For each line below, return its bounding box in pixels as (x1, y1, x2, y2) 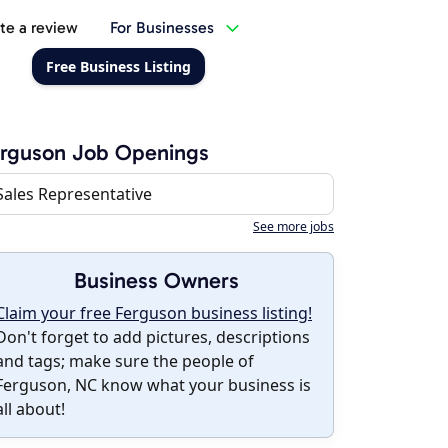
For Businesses (109, 18, 214, 37)
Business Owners (73, 267, 239, 294)
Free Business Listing (45, 57, 191, 76)
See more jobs (253, 218, 334, 235)
